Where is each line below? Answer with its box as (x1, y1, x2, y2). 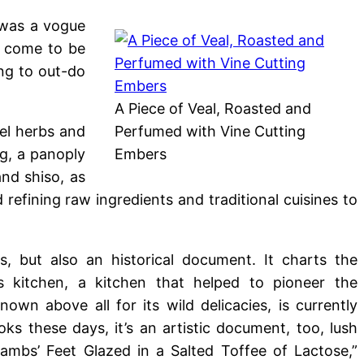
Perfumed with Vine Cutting (115, 123, 305, 141)
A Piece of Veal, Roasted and (115, 100, 311, 118)
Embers (115, 145, 167, 163)
